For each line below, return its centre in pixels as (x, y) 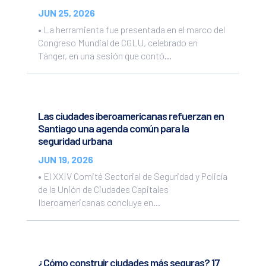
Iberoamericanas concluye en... (99, 202)
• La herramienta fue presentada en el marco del (131, 29)
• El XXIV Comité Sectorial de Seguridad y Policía (132, 176)
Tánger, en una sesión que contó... (104, 55)
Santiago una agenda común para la (113, 129)
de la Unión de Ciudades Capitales (103, 189)
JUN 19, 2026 (65, 160)
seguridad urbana (75, 141)
